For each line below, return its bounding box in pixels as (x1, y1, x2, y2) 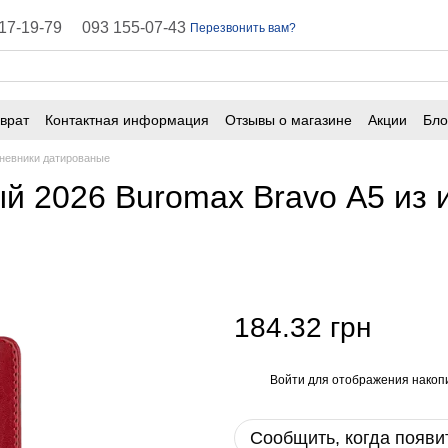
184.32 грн (234, 312, 371, 343)
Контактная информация (45, 111, 209, 128)
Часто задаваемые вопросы (106, 132, 289, 149)
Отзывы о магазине (225, 111, 352, 128)
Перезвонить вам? (190, 21, 297, 35)
